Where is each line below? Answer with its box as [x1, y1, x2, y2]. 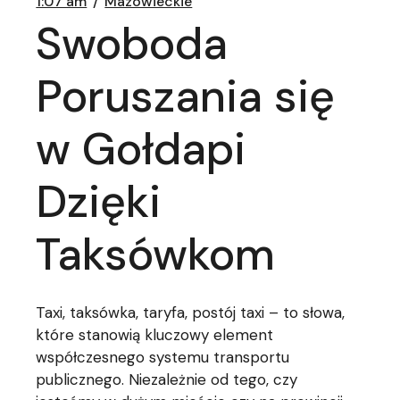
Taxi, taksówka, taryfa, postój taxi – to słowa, [36, 303, 346, 322]
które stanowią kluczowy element [36, 325, 274, 345]
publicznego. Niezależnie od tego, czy [36, 370, 298, 389]
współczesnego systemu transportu [36, 347, 290, 367]
